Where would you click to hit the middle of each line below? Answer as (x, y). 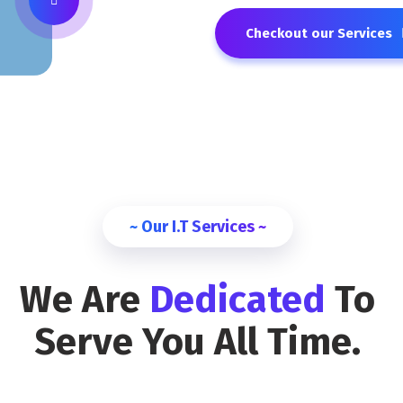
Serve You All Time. (198, 342)
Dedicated (242, 300)
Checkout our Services (319, 34)
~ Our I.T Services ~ (197, 227)
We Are (85, 300)
